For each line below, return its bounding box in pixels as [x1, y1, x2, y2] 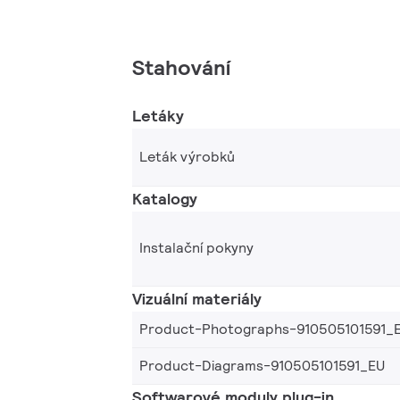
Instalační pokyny [139, 238, 254, 258]
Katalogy [132, 187, 197, 209]
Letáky [132, 104, 184, 126]
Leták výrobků [139, 146, 235, 166]
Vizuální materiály [132, 287, 262, 309]
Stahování [132, 53, 230, 81]
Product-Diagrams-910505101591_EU [139, 355, 385, 375]
